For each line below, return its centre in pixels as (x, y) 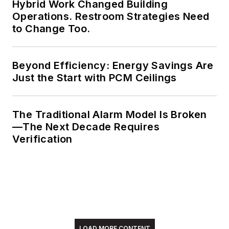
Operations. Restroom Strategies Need (111, 17)
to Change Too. (51, 29)
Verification (42, 139)
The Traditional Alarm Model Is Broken (110, 115)
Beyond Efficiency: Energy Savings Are (113, 66)
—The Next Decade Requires (86, 127)
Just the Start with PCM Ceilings (95, 78)
